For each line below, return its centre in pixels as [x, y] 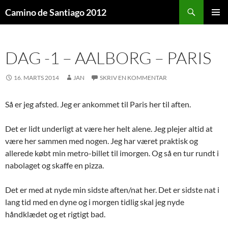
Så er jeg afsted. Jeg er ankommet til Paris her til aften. [98, 104]
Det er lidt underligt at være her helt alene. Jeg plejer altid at [109, 129]
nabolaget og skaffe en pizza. [54, 165]
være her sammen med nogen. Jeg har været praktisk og [102, 141]
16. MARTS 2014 [36, 78]
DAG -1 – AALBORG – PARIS [108, 58]
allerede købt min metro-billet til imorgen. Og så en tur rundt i [112, 153]
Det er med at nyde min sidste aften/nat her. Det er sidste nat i [112, 190]
